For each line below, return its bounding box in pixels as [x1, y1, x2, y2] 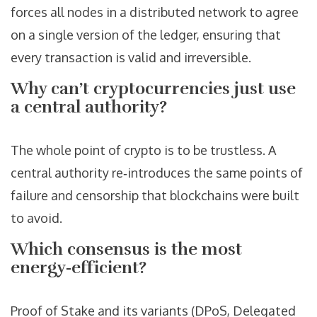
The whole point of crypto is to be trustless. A [11, 142, 276, 158]
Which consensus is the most [11, 238, 242, 260]
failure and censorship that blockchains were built [11, 188, 299, 204]
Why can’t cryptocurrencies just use [11, 78, 296, 100]
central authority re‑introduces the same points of [11, 165, 303, 181]
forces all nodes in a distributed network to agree [11, 4, 299, 21]
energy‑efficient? [11, 257, 146, 279]
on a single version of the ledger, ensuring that [11, 27, 281, 43]
